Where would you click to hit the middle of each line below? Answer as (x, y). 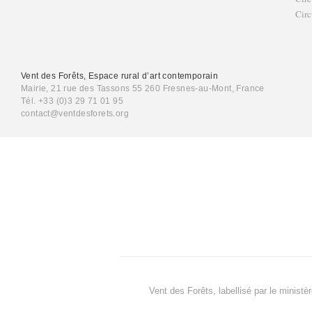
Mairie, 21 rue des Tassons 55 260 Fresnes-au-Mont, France (143, 89)
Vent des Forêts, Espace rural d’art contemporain (120, 76)
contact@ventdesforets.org (75, 114)
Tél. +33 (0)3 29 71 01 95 (72, 101)
